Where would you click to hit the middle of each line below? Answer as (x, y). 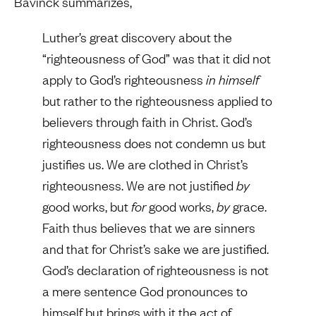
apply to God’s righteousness (124, 80)
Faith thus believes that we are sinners (149, 228)
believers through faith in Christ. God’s (147, 122)
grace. (250, 207)
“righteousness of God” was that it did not (157, 59)
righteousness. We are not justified (139, 186)
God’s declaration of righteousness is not (156, 270)
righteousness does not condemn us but (154, 143)
